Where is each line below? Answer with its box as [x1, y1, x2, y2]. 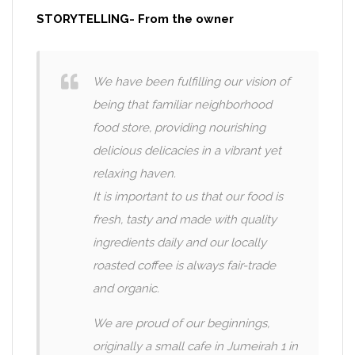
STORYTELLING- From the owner [36, 12, 234, 26]
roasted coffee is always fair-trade [93, 258, 276, 273]
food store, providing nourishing [93, 120, 265, 135]
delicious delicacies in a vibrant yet [93, 143, 281, 158]
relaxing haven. [93, 166, 176, 181]
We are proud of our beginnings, [93, 316, 269, 330]
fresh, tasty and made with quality [93, 212, 277, 227]
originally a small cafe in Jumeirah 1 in [93, 339, 298, 353]
